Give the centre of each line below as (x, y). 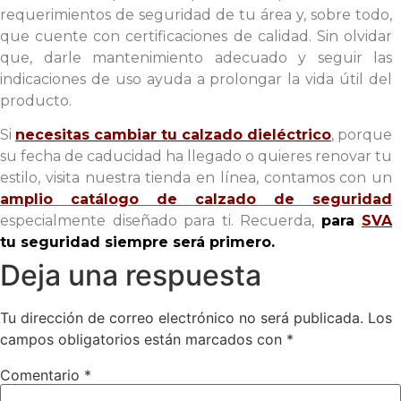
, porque (362, 135)
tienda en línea (200, 178)
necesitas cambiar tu (98, 135)
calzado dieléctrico (256, 135)
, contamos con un (324, 178)
